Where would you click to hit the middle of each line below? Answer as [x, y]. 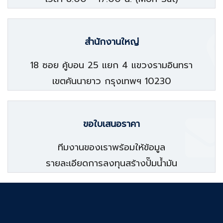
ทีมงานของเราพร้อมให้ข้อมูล [111, 147]
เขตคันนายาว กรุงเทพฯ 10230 [111, 81]
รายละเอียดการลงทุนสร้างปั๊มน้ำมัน [111, 163]
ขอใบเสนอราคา [111, 124]
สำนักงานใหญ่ [111, 42]
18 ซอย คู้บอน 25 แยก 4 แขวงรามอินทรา [111, 65]
